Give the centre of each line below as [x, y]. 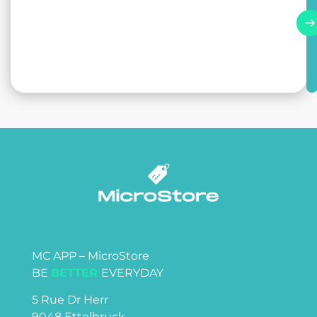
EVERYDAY [132, 272]
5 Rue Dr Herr [70, 300]
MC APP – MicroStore [91, 255]
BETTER [76, 272]
